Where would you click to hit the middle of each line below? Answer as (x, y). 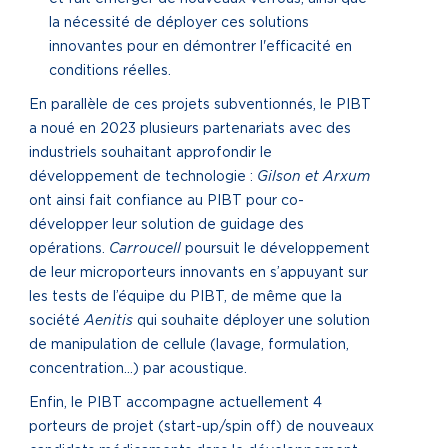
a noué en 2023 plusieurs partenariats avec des (190, 129)
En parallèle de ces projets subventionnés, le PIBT (200, 105)
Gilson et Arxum (313, 177)
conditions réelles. (110, 71)
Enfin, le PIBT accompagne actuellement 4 (175, 403)
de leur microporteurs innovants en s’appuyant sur (198, 273)
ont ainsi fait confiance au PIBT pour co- (166, 201)
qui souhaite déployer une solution (253, 321)
